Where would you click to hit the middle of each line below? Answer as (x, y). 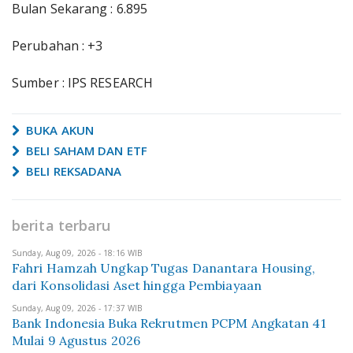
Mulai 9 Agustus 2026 (76, 340)
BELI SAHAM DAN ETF (85, 150)
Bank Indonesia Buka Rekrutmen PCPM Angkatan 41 (169, 323)
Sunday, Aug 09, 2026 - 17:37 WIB (77, 308)
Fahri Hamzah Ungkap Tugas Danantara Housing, (164, 268)
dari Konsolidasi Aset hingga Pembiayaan (137, 285)
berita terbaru (61, 225)
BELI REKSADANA (72, 171)
